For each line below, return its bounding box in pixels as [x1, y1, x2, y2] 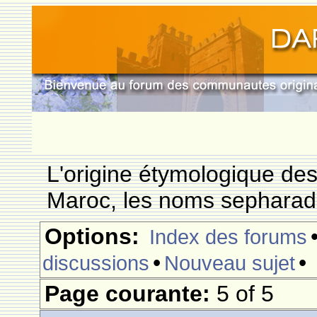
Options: [45, 224, 140, 249]
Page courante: [45, 281, 217, 306]
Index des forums [149, 225, 308, 248]
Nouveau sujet [164, 251, 296, 275]
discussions [42, 251, 150, 275]
